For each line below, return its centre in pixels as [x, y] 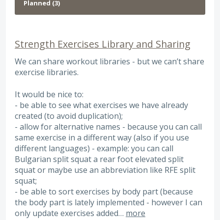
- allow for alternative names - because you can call [108, 126]
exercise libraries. [47, 72]
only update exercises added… [70, 213]
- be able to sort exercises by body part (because [104, 191]
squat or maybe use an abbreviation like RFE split [105, 170]
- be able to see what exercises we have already [101, 105]
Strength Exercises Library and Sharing [103, 44]
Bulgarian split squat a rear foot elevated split [99, 159]
